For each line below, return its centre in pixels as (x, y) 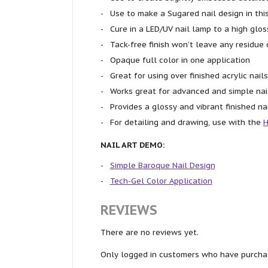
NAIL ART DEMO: (132, 145)
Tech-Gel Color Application (161, 181)
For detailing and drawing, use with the (186, 122)
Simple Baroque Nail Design (162, 165)
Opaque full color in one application (180, 60)
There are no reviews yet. (149, 232)
